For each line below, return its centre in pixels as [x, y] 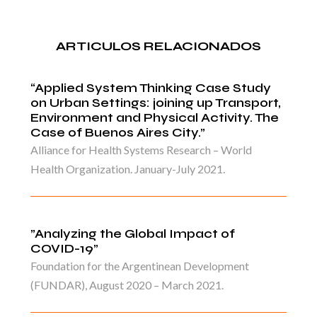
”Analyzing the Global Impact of [133, 234]
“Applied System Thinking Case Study [151, 88]
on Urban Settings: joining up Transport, [156, 103]
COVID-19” [65, 249]
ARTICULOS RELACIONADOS [158, 46]
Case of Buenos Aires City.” [118, 133]
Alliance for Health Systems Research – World [142, 150]
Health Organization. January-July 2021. [128, 169]
